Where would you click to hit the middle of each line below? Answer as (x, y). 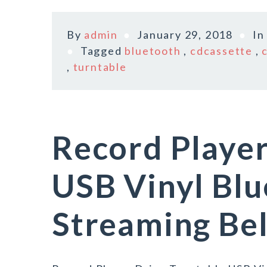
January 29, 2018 (185, 35)
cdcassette (222, 51)
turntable (100, 67)
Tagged (103, 51)
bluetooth (153, 51)
